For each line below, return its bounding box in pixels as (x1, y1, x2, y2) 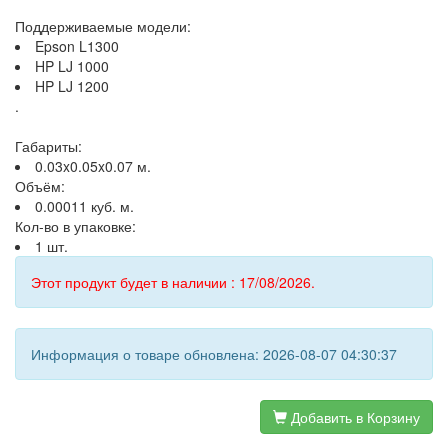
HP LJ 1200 (35, 76, 109, 96)
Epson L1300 (35, 36, 119, 56)
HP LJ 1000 (35, 56, 109, 76)
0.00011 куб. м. (35, 196, 134, 216)
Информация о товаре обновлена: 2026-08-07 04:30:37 (31, 344, 397, 364)
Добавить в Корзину (287, 407, 420, 427)
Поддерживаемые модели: (15, 16, 191, 36)
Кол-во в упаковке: (15, 216, 136, 236)
